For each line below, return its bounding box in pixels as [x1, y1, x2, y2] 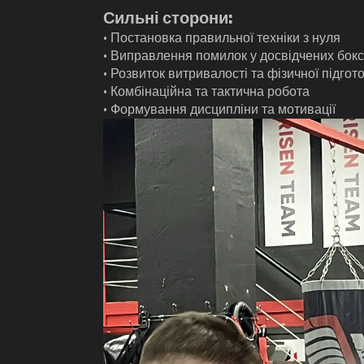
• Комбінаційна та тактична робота [103, 83, 310, 99]
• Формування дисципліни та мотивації [103, 101, 336, 117]
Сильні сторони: [103, 7, 233, 28]
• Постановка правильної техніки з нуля [103, 29, 340, 45]
